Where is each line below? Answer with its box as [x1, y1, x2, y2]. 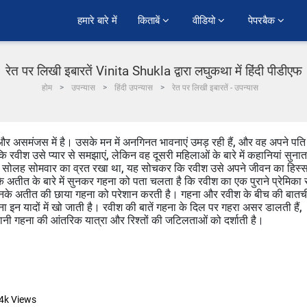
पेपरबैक [248, 13, 278, 28]
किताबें [138, 13, 162, 28]
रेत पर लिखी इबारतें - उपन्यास [172, 83, 258, 93]
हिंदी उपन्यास [114, 83, 153, 93]
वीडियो [193, 13, 218, 28]
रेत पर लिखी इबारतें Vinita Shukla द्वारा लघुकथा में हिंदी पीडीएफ [5, 63, 302, 79]
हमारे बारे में [77, 13, 117, 28]
